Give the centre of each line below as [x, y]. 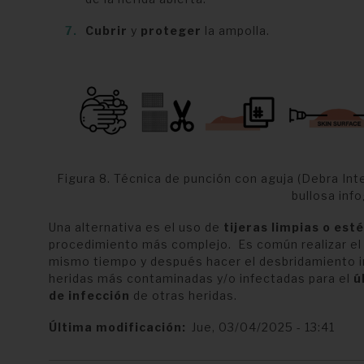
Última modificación [115, 327]
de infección [89, 296]
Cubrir [106, 30]
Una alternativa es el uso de [136, 227]
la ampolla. [235, 30]
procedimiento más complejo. [143, 245]
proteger [171, 30]
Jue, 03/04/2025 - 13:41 [263, 327]
